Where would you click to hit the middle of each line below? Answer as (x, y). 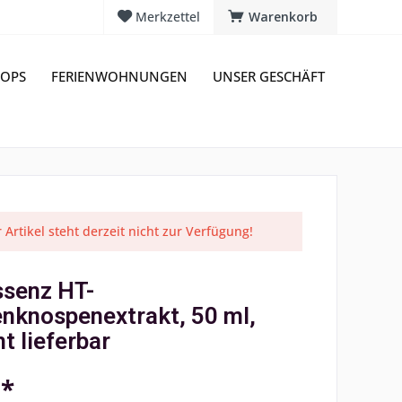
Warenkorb (283, 17)
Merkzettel (168, 17)
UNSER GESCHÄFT (269, 76)
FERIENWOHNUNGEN (119, 76)
